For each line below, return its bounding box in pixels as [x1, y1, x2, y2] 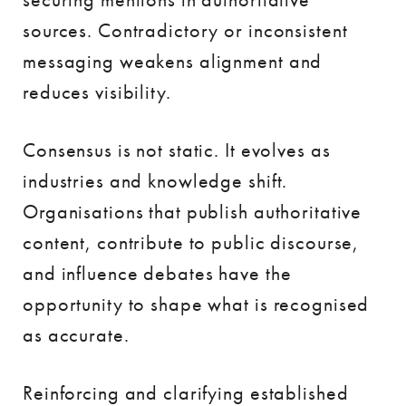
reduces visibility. [23, 78, 171, 105]
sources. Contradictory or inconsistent [23, 16, 348, 43]
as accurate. [23, 321, 130, 348]
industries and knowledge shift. [23, 167, 288, 194]
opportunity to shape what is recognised [23, 290, 370, 317]
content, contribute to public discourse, [23, 228, 360, 256]
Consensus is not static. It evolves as [23, 136, 331, 163]
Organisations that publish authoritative [23, 198, 362, 225]
